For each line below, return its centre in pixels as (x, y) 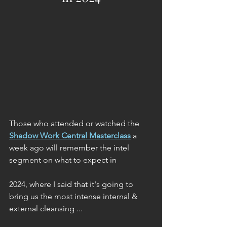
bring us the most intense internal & (74, 197)
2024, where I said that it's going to (72, 184)
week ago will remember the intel (70, 148)
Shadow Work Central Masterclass (70, 136)
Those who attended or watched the (75, 124)
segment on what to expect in (64, 160)
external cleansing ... (46, 209)
